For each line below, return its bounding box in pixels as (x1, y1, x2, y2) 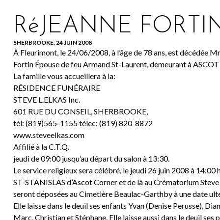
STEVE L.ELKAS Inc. (13, 95, 80, 105)
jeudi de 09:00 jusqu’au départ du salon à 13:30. (13, 154, 169, 164)
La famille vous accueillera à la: (13, 71, 115, 81)
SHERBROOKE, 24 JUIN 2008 (13, 39, 92, 47)
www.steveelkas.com (13, 130, 84, 140)
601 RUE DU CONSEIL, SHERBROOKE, (13, 107, 148, 116)
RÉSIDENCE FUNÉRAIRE (13, 83, 100, 93)
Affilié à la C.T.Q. (13, 142, 69, 152)
